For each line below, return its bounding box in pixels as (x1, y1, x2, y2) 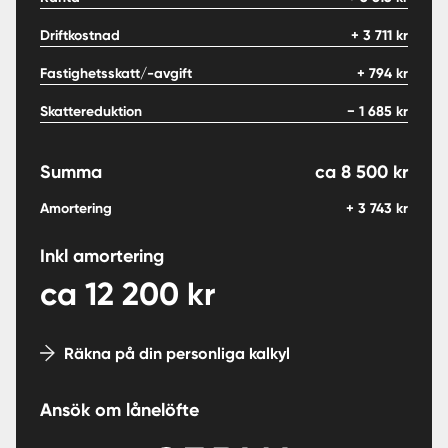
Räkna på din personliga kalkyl (64, 343, 290, 363)
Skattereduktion (40, 102, 142, 120)
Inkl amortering (40, 244, 164, 267)
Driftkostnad (40, 26, 120, 44)
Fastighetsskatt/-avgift (40, 64, 192, 82)
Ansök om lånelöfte (40, 398, 199, 421)
